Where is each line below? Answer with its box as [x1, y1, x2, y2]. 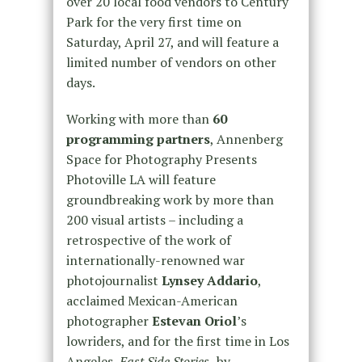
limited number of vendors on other [65, 53, 276, 71]
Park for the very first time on [65, 12, 242, 31]
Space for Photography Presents [65, 149, 257, 168]
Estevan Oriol [151, 311, 237, 330]
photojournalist [65, 271, 162, 289]
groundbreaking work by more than [65, 190, 274, 208]
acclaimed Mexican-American [65, 291, 238, 309]
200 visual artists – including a [65, 210, 243, 229]
